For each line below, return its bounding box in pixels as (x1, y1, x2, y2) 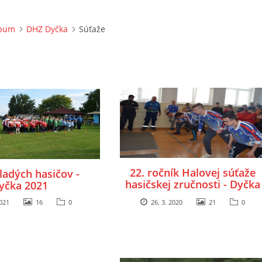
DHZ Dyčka (26, 23, 68, 35)
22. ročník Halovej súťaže (129, 166, 256, 180)
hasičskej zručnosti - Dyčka (125, 177, 260, 191)
